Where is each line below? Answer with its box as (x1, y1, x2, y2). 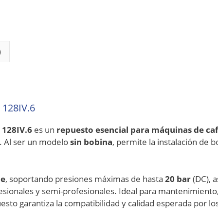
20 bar (165, 173, 191, 184)
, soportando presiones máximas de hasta (5, 173, 165, 184)
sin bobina (70, 136, 112, 148)
